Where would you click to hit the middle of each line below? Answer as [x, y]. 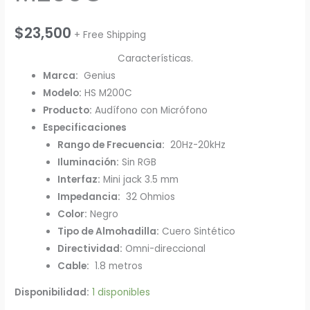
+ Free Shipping [110, 35]
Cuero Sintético [197, 231]
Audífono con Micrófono [150, 110]
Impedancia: [89, 197]
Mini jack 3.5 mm [139, 179]
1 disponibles [121, 293]
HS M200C [107, 93]
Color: [72, 214]
